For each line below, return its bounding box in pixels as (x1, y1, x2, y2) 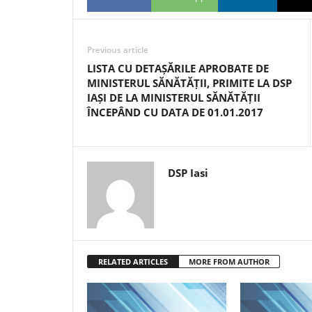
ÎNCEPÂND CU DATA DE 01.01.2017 (87, 105, 263, 119)
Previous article (87, 44, 148, 56)
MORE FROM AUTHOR (189, 256, 270, 267)
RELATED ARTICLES (98, 256, 168, 267)
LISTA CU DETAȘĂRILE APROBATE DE (87, 61, 269, 75)
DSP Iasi (168, 166, 208, 180)
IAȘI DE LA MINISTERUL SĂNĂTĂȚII (87, 91, 260, 104)
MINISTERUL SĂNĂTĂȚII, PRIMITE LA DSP (87, 76, 292, 90)
